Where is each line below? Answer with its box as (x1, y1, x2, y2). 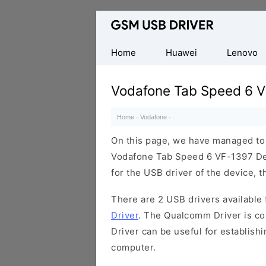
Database (96, 13, 138, 24)
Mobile (96, 45, 126, 56)
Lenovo (227, 47, 258, 58)
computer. (111, 242, 156, 253)
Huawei (166, 47, 197, 58)
